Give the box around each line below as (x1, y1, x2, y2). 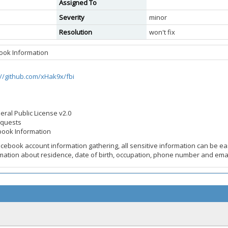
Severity (59, 13, 84, 22)
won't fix (149, 27, 175, 37)
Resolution (59, 27, 92, 37)
